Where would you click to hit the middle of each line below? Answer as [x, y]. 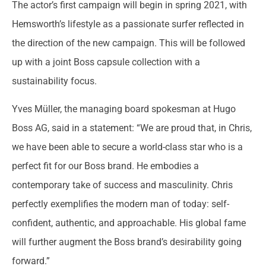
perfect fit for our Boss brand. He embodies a [105, 166]
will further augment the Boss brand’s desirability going [127, 242]
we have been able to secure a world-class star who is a [127, 147]
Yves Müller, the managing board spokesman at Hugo [124, 109]
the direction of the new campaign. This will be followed [129, 43]
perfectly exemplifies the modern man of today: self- [121, 204]
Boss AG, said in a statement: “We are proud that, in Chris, [132, 128]
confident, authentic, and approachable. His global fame [129, 223]
